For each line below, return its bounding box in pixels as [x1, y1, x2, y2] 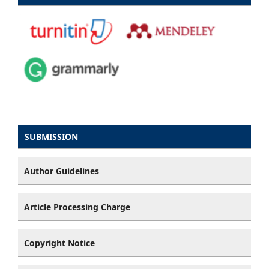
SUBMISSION [25, 131, 78, 143]
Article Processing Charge [24, 201, 130, 213]
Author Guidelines [24, 165, 99, 177]
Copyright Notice [24, 237, 95, 249]
